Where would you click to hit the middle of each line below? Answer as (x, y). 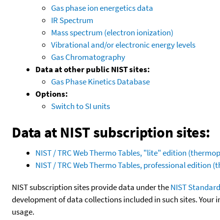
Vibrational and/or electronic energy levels (123, 44)
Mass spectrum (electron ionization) (112, 32)
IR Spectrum (72, 20)
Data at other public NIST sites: (93, 69)
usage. (23, 211)
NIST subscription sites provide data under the (91, 187)
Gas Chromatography (88, 57)
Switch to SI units (81, 106)
